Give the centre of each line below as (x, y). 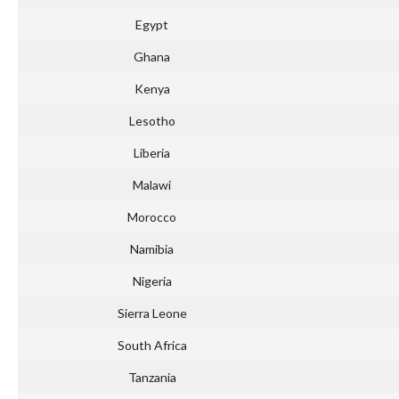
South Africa (152, 346)
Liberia (152, 153)
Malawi (152, 185)
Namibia (152, 249)
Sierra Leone (152, 313)
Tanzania (152, 378)
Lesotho (152, 121)
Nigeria (152, 281)
